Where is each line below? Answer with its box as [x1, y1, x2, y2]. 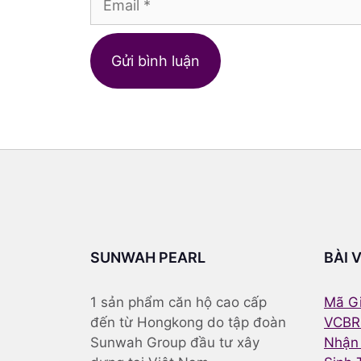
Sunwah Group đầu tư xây [90, 334, 259, 351]
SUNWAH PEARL [90, 249, 205, 266]
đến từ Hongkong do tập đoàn [90, 314, 286, 330]
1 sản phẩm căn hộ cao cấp [90, 294, 267, 310]
